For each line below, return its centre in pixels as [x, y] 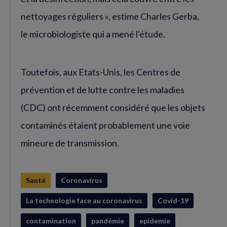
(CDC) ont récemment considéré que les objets [113, 107]
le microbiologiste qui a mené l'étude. [93, 34]
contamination [51, 220]
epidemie [155, 220]
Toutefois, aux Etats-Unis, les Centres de [101, 72]
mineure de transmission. [70, 143]
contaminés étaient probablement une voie [105, 125]
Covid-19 [173, 200]
